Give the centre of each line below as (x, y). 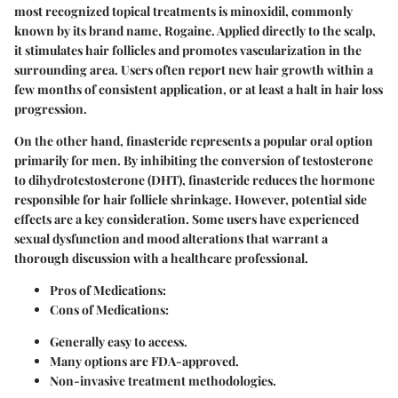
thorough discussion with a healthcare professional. (161, 258)
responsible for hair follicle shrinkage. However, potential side (191, 199)
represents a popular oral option (280, 140)
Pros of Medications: (108, 290)
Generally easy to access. (119, 341)
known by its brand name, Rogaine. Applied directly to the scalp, (195, 30)
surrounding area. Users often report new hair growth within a (194, 69)
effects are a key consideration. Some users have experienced (187, 219)
